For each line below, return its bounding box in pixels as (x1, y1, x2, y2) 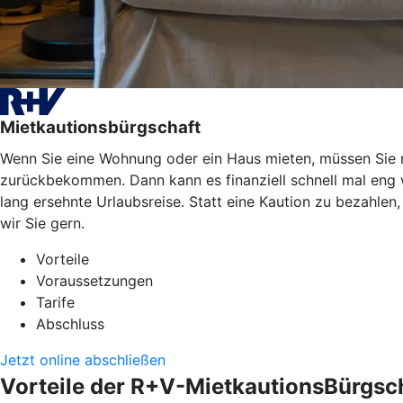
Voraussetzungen (36, 271, 153, 290)
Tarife (36, 292, 75, 311)
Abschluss (36, 314, 104, 333)
